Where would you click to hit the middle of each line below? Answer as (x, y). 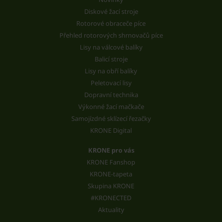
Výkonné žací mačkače (111, 106)
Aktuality (111, 209)
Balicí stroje (111, 59)
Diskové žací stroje (111, 11)
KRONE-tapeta (111, 174)
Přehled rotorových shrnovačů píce (111, 35)
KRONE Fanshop (111, 162)
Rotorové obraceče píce (111, 23)
